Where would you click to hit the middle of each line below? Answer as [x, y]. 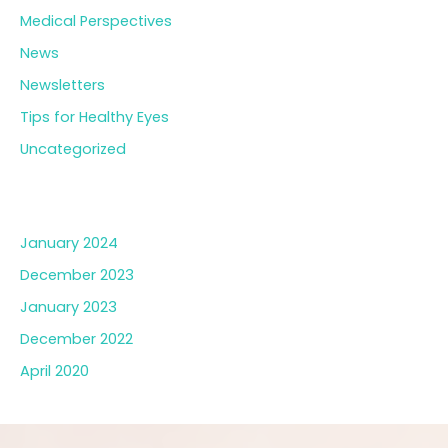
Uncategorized [73, 149]
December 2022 [76, 339]
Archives [73, 194]
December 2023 [77, 275]
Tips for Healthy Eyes [94, 117]
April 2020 [54, 371]
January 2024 [69, 243]
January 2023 [68, 307]
